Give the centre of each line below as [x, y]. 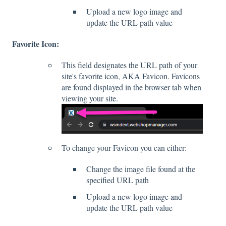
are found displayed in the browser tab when [131, 87]
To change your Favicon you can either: [124, 147]
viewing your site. [91, 98]
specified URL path [118, 180]
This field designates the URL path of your [129, 65]
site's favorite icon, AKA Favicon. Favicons [131, 76]
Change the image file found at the [141, 168]
